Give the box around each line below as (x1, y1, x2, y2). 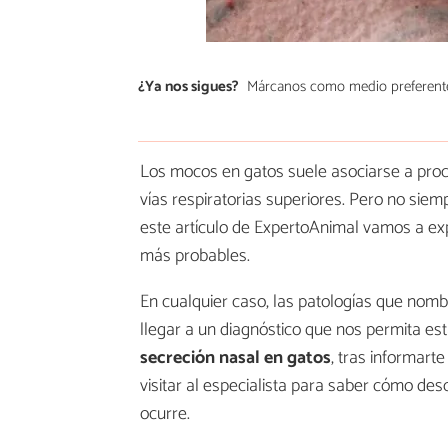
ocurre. (140, 399, 190, 430)
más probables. (140, 241, 250, 272)
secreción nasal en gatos (140, 343, 331, 374)
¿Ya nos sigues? (138, 73, 239, 99)
